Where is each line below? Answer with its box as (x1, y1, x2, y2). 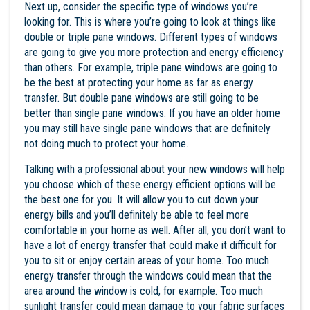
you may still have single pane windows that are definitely (24, 121, 271, 135)
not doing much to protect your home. (24, 136, 188, 150)
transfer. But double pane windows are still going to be (24, 91, 259, 104)
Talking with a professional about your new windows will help (24, 162, 285, 176)
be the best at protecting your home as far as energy (24, 75, 253, 89)
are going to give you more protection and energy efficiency (24, 45, 284, 59)
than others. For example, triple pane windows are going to (24, 60, 277, 74)
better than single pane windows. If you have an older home (24, 106, 280, 120)
